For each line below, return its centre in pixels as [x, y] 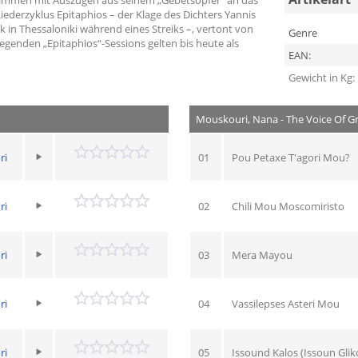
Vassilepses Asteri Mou [285, 303]
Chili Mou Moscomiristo [288, 206]
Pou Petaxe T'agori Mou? [290, 157]
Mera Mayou [262, 255]
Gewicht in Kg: [321, 77]
